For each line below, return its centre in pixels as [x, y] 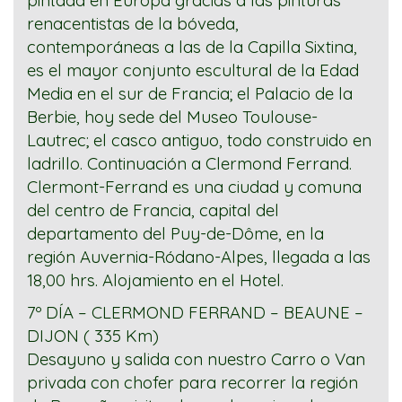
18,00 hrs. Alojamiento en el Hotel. [155, 280]
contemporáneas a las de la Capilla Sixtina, [192, 47]
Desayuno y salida [100, 359]
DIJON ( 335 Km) [93, 336]
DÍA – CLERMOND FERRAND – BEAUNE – [202, 313]
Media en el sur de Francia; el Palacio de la [190, 94]
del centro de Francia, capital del [153, 210]
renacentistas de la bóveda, [133, 24]
